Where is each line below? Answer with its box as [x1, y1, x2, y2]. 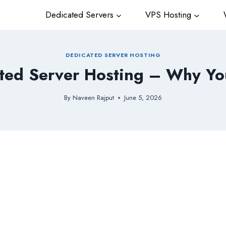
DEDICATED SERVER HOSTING [65, 50, 161, 59]
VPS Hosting [143, 9, 192, 21]
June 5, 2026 [124, 93, 162, 103]
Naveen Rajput [72, 93, 114, 103]
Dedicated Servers [42, 9, 114, 21]
